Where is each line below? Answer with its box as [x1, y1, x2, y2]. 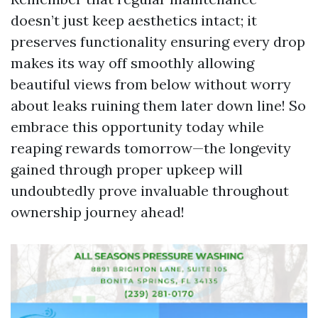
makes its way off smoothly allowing [11, 54, 254, 72]
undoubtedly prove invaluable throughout [11, 182, 289, 199]
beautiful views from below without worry [11, 75, 291, 93]
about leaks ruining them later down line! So [11, 97, 306, 114]
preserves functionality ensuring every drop [11, 33, 305, 50]
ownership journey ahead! [11, 203, 185, 221]
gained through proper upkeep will [11, 160, 243, 178]
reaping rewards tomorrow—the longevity [11, 139, 291, 157]
